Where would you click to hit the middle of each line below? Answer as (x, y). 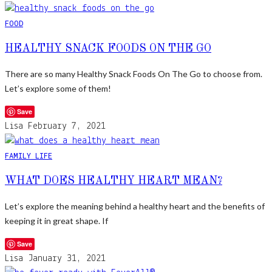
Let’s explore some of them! (58, 88)
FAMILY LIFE (29, 155)
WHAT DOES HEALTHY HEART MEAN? (114, 181)
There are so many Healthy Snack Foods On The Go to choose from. (134, 73)
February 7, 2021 (67, 126)
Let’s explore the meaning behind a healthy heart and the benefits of (135, 206)
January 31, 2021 (67, 258)
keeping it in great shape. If (56, 220)
